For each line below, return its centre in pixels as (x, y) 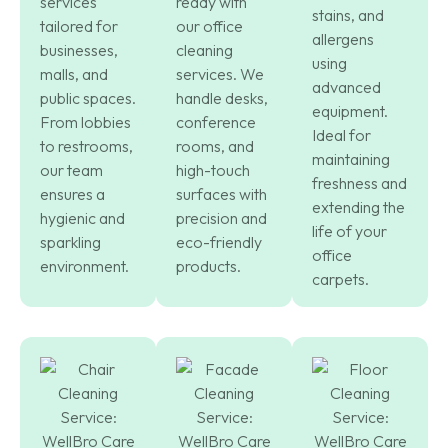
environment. (84, 265)
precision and (221, 217)
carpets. (340, 278)
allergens (343, 38)
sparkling (70, 241)
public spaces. (88, 97)
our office (209, 25)
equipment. (350, 110)
